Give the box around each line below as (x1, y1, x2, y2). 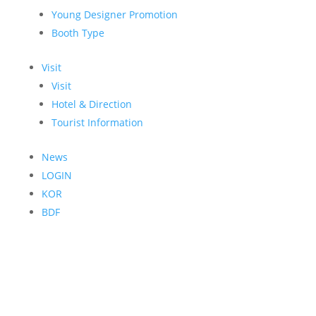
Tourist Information (51, 115, 143, 129)
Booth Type (51, 25, 104, 39)
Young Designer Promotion (51, 7, 178, 21)
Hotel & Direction (51, 97, 132, 111)
